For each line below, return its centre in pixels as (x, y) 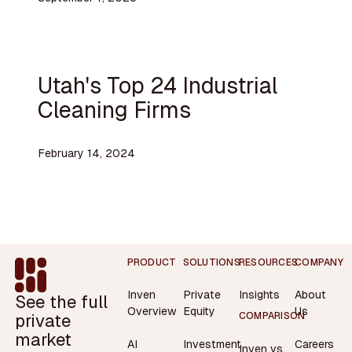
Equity (199, 312)
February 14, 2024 (86, 154)
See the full (62, 302)
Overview (152, 312)
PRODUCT (152, 262)
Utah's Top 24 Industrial (157, 85)
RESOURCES (268, 262)
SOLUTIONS (211, 262)
